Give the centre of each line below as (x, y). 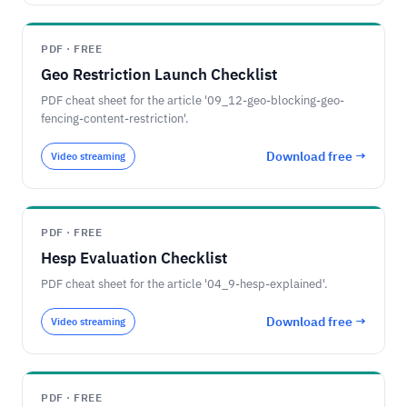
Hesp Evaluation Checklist (134, 258)
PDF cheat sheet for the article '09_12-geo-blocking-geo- (193, 100)
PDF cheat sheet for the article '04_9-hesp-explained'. (184, 284)
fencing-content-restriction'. (115, 119)
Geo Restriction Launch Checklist (159, 74)
